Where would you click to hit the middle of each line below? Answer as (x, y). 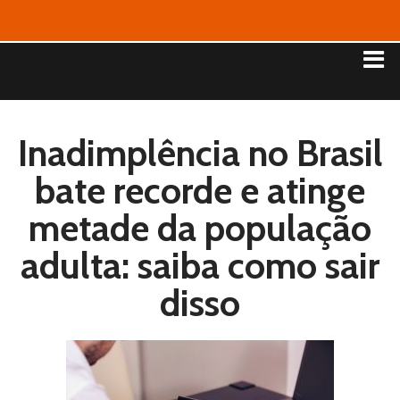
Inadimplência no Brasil (200, 152)
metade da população (200, 227)
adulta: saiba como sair (200, 265)
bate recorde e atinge (200, 190)
